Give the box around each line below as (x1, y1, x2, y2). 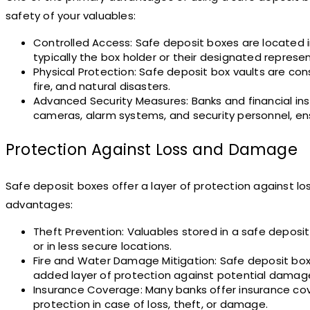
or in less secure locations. (33, 238, 172, 253)
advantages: (6, 197, 73, 212)
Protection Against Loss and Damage (6, 138, 298, 161)
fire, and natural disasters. (33, 79, 171, 94)
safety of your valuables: (6, 8, 136, 24)
